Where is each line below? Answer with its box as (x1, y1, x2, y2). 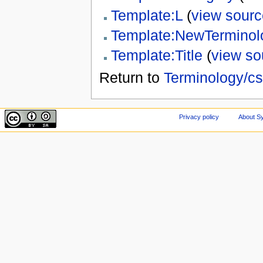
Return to (99, 69, 164, 86)
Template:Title (110, 47, 203, 64)
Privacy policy (179, 113, 220, 120)
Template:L (110, 6, 183, 23)
